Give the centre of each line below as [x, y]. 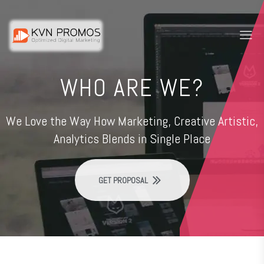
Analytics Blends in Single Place [132, 138]
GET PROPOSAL [123, 180]
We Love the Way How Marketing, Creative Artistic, [132, 121]
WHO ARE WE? [132, 88]
